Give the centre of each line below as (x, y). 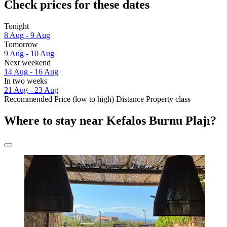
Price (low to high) (84, 99)
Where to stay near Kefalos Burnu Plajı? (110, 121)
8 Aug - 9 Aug (27, 35)
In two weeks (26, 81)
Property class (168, 99)
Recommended (28, 99)
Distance (130, 99)
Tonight (16, 26)
